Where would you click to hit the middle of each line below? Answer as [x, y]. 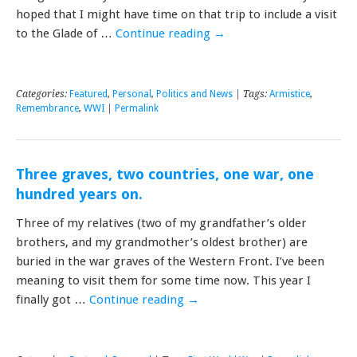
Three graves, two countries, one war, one [165, 174]
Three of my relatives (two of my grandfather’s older [161, 223]
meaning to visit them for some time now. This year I [163, 280]
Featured [88, 94]
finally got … [53, 299]
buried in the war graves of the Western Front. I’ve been [170, 261]
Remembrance [47, 108]
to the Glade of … [66, 33]
